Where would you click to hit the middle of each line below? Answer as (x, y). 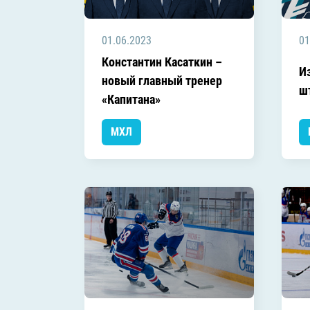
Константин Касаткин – (162, 62)
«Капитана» (131, 100)
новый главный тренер (162, 81)
